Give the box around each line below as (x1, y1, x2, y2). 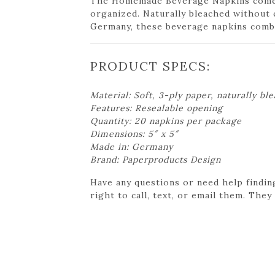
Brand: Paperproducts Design (90, 153, 221, 165)
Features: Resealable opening (90, 102, 223, 114)
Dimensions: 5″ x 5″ (90, 128, 179, 139)
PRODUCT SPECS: (90, 58, 211, 74)
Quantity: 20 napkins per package (90, 115, 242, 126)
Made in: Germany (90, 141, 173, 152)
